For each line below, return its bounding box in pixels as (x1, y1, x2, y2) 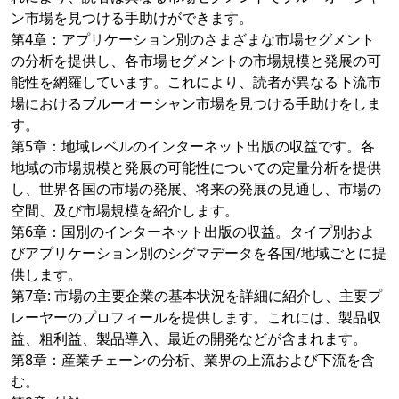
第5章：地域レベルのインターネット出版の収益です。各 (11, 136, 375, 157)
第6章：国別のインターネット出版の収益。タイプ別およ (11, 222, 375, 242)
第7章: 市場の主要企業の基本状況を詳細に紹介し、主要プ (11, 286, 382, 306)
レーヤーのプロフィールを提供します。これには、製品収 (11, 307, 381, 328)
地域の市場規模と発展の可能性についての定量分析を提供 (11, 158, 381, 178)
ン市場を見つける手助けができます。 (11, 8, 253, 28)
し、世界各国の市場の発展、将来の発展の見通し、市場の (11, 179, 381, 199)
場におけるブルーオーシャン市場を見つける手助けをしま (11, 94, 381, 114)
